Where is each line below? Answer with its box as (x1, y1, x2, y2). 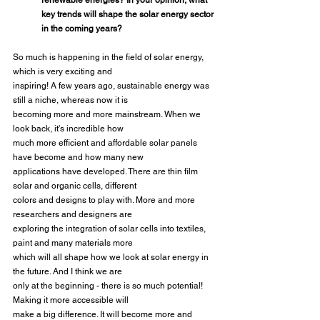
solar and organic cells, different (13, 181, 136, 191)
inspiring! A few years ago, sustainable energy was (13, 81, 211, 91)
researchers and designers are (13, 209, 132, 220)
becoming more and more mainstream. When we (13, 109, 203, 120)
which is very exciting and (13, 66, 112, 77)
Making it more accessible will (13, 295, 129, 306)
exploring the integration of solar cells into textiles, (13, 224, 208, 234)
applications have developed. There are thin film (13, 166, 200, 177)
